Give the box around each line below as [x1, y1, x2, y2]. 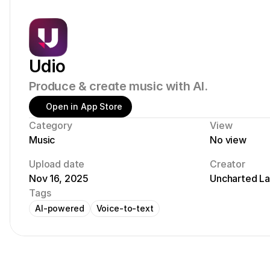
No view [210, 134, 246, 146]
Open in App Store [46, 101, 122, 111]
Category [29, 119, 72, 131]
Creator [210, 158, 245, 170]
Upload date [29, 158, 85, 170]
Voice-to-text [96, 203, 154, 213]
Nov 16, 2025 [29, 172, 89, 184]
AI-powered [35, 203, 84, 213]
